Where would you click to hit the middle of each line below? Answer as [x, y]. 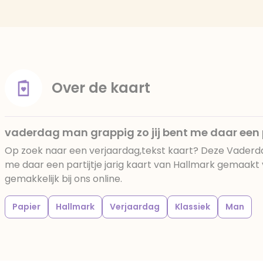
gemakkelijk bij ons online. [63, 179]
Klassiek [193, 207]
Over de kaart [101, 88]
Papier [26, 207]
